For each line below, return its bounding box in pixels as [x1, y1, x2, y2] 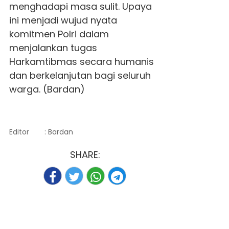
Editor [9, 127, 29, 138]
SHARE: [70, 148, 100, 162]
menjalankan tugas [9, 41, 97, 55]
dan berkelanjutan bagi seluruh [9, 69, 151, 82]
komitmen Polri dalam [9, 28, 109, 41]
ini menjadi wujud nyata [9, 14, 117, 27]
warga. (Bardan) [9, 83, 85, 96]
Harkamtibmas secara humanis [9, 55, 154, 68]
